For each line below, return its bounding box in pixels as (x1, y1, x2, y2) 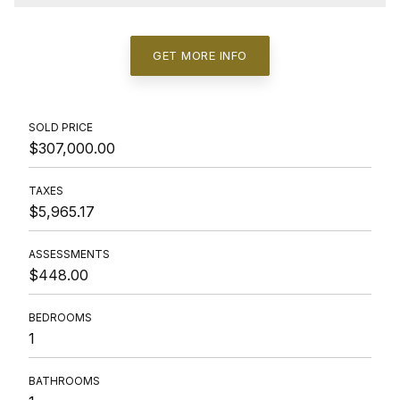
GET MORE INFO (153, 47, 247, 62)
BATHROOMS (29, 373, 100, 387)
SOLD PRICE (29, 120, 93, 134)
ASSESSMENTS (29, 246, 110, 261)
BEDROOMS (29, 310, 92, 324)
